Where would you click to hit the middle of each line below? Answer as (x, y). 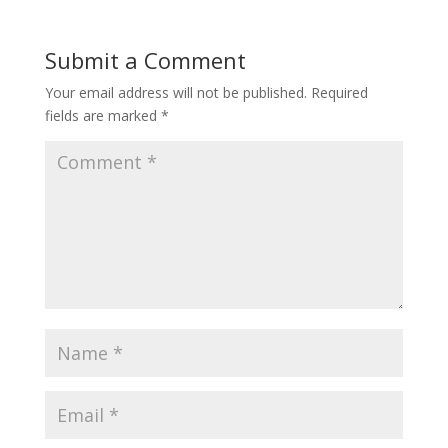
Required (339, 93)
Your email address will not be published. (175, 93)
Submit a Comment (145, 60)
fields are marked (102, 116)
